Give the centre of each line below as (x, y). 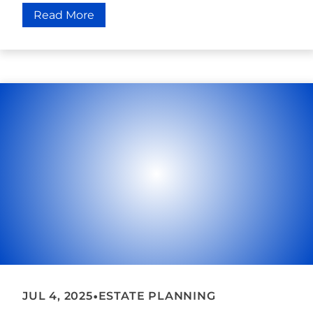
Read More (64, 15)
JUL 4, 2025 (58, 296)
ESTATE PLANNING (157, 296)
